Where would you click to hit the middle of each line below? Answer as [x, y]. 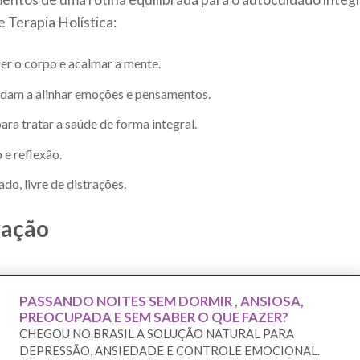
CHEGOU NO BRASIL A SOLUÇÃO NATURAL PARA [157, 334]
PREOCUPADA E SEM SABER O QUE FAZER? [154, 317]
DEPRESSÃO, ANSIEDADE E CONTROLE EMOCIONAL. [170, 351]
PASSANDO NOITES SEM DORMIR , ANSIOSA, [162, 301]
